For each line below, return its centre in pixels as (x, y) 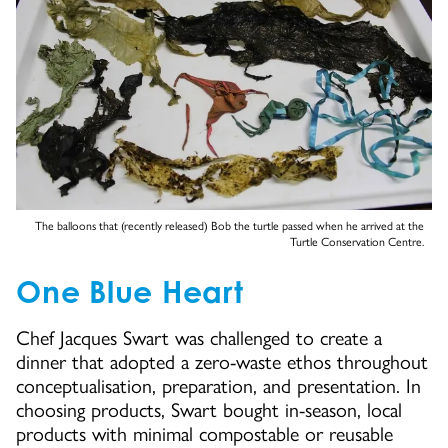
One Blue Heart (130, 292)
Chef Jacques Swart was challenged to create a (199, 338)
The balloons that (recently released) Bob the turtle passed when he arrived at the (229, 226)
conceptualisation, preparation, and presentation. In (218, 386)
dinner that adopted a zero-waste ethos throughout (222, 362)
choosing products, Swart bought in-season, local (209, 410)
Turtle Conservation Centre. (357, 242)
